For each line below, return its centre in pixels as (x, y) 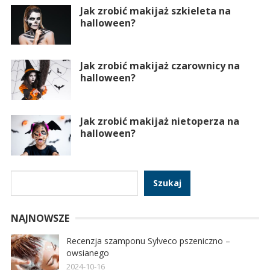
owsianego (87, 253)
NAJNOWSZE (40, 218)
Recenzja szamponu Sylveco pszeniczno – (148, 240)
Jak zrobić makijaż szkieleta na (155, 11)
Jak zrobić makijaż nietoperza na (159, 121)
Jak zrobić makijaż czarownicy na (160, 66)
